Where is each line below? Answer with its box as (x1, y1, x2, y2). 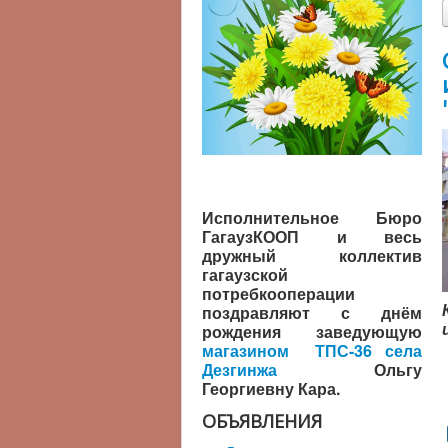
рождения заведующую (202, 320, 422, 343)
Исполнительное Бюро (202, 206, 422, 229)
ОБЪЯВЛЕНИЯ (202, 409, 322, 433)
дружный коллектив (202, 244, 422, 267)
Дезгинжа (202, 358, 277, 381)
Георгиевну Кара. (202, 377, 340, 400)
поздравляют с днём (202, 301, 422, 324)
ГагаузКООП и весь (202, 225, 422, 248)
